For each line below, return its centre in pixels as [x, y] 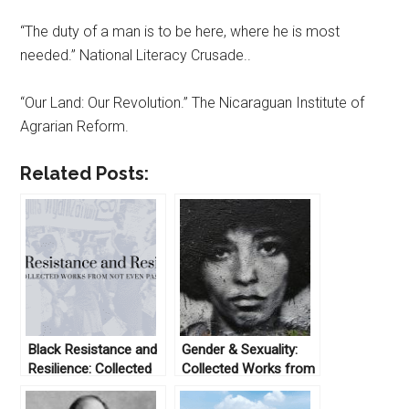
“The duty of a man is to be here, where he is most [180, 32]
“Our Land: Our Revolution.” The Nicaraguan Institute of [193, 103]
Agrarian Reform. [75, 127]
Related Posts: [85, 174]
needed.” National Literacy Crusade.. [136, 56]
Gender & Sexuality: [240, 350]
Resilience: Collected [90, 369]
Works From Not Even [95, 388]
